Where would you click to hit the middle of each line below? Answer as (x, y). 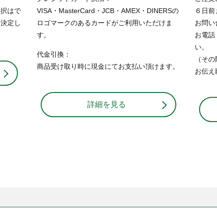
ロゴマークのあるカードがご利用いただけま (104, 23)
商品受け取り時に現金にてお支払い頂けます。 (108, 67)
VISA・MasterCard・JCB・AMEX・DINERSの (108, 11)
